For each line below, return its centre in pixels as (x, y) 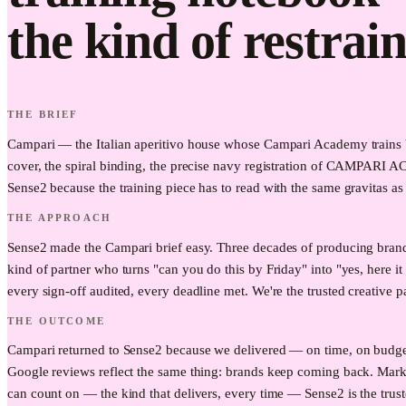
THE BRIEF (43, 115)
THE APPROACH (60, 217)
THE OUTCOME (56, 320)
